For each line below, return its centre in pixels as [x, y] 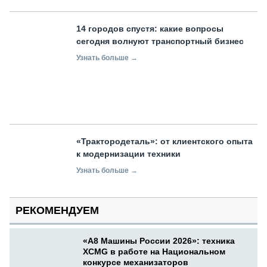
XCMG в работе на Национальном [154, 251]
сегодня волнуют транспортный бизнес [160, 41]
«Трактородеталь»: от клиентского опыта [164, 141]
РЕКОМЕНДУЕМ [57, 210]
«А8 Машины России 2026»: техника [159, 240]
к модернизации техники [130, 153]
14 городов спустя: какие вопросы [150, 29]
